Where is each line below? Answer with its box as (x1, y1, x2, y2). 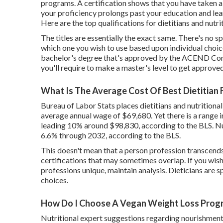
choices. (41, 175, 68, 185)
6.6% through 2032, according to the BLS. (41, 130, 181, 140)
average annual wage (41, 110, 111, 120)
